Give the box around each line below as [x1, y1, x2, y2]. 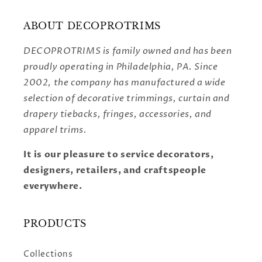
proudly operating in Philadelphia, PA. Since [23, 61, 218, 73]
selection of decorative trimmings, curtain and [23, 92, 230, 105]
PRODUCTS [23, 218, 87, 230]
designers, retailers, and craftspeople [23, 164, 206, 177]
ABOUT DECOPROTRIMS [23, 20, 161, 32]
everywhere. [23, 180, 82, 192]
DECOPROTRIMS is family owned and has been [23, 45, 232, 57]
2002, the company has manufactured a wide [23, 77, 226, 89]
